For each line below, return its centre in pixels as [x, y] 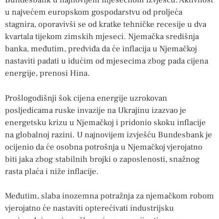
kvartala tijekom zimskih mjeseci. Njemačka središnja [102, 37]
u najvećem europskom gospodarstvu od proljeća [94, 12]
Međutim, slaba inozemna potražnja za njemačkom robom [109, 196]
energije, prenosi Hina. [47, 74]
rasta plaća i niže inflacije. [52, 171]
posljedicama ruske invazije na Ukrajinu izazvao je [96, 110]
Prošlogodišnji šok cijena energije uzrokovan [86, 98]
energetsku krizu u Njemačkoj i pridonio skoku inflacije [105, 122]
